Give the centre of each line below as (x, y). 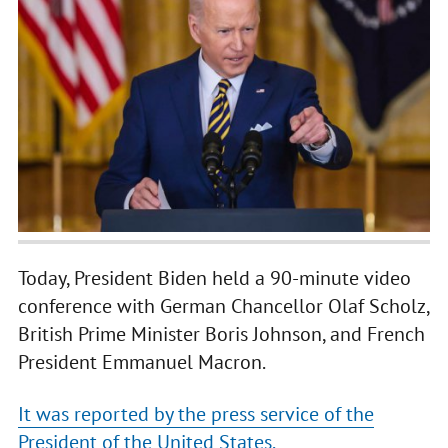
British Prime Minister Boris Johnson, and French (221, 334)
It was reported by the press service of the (195, 414)
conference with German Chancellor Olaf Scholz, (223, 306)
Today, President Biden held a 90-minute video (214, 278)
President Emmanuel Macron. (141, 362)
